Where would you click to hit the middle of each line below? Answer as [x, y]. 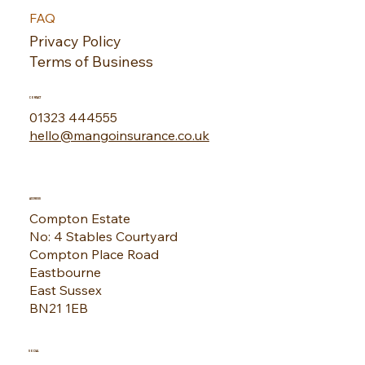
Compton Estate [79, 219]
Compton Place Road [94, 255]
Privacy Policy [75, 42]
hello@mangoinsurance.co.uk [119, 136]
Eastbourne [65, 273]
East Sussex [65, 290]
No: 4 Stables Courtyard [103, 237]
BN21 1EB [58, 308]
